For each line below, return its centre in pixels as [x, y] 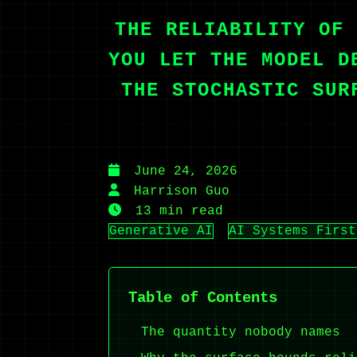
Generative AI [161, 231]
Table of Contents [203, 298]
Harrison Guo [182, 191]
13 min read [179, 211]
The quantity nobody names [241, 332]
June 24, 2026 [186, 171]
